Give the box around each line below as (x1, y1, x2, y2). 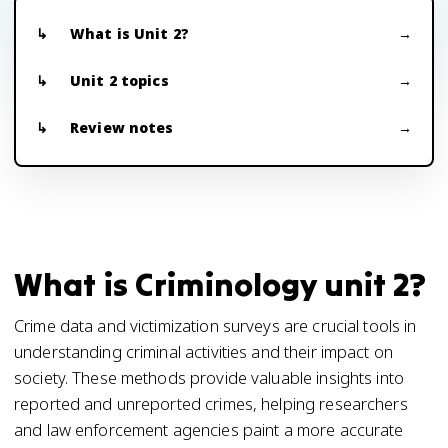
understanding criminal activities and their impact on (14, 340, 393, 363)
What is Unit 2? (70, 24, 189, 43)
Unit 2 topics (70, 71, 169, 90)
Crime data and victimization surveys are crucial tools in (14, 314, 417, 337)
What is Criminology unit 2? (14, 264, 427, 305)
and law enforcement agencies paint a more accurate (14, 418, 404, 441)
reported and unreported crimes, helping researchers (14, 392, 408, 415)
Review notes (70, 118, 174, 137)
